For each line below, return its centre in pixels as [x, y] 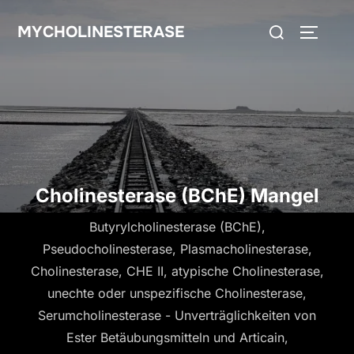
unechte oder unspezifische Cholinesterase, [177, 293]
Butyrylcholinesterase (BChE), [177, 226]
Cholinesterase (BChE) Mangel [177, 195]
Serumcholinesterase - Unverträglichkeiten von [177, 315]
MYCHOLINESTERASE [100, 32]
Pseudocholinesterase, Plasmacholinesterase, [177, 249]
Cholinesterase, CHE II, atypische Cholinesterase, [177, 271]
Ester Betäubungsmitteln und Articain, [177, 337]
